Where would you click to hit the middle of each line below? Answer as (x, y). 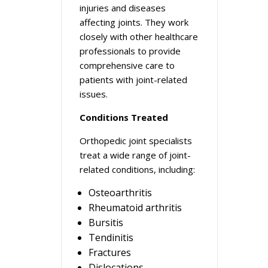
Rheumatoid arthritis (135, 208)
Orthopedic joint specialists (136, 141)
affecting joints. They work (134, 22)
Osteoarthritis (120, 193)
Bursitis (106, 223)
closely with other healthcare (139, 36)
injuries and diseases (123, 8)
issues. (94, 94)
